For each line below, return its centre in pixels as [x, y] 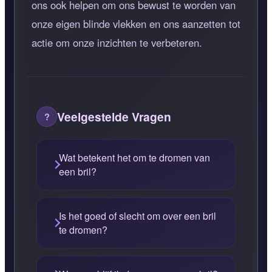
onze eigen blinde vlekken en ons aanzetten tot [136, 24]
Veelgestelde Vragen [114, 117]
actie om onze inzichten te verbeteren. [117, 43]
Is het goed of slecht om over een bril [138, 216]
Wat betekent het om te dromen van [134, 158]
